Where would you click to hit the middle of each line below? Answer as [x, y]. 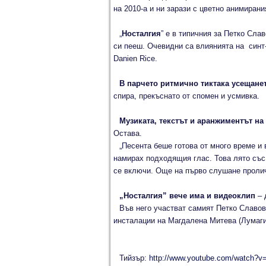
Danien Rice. [135, 58]
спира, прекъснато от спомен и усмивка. [186, 96]
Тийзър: [134, 258]
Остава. [128, 133]
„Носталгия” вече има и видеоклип [187, 196]
